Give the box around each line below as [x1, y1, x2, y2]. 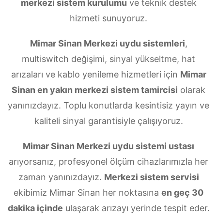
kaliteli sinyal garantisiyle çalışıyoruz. [34, 116, 183, 126]
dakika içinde [7, 203, 63, 214]
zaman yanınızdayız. [18, 172, 104, 183]
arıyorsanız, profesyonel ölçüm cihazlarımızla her [9, 156, 208, 167]
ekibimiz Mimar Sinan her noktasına [14, 187, 161, 198]
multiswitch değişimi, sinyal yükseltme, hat [22, 54, 195, 64]
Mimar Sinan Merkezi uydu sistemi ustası [23, 141, 194, 152]
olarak [178, 85, 205, 95]
